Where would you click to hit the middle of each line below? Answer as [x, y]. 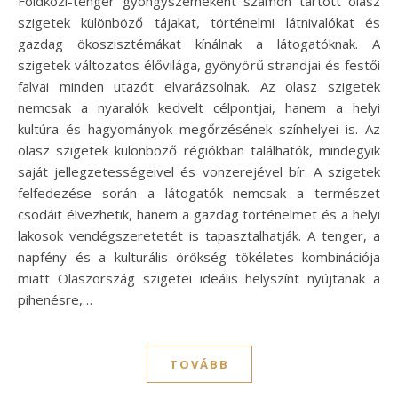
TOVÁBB [199, 365]
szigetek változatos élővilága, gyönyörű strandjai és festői [199, 65]
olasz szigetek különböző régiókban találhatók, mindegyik [199, 151]
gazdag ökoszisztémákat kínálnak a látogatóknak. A [199, 44]
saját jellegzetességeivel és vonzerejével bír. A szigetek [199, 172]
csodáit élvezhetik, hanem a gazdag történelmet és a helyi [199, 215]
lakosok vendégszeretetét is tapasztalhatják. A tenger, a [199, 236]
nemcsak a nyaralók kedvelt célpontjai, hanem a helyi [199, 108]
